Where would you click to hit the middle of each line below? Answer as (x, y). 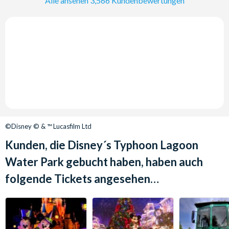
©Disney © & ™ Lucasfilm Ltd (48, 126)
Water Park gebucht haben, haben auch (104, 162)
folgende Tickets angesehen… (82, 178)
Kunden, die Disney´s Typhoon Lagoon (102, 145)
